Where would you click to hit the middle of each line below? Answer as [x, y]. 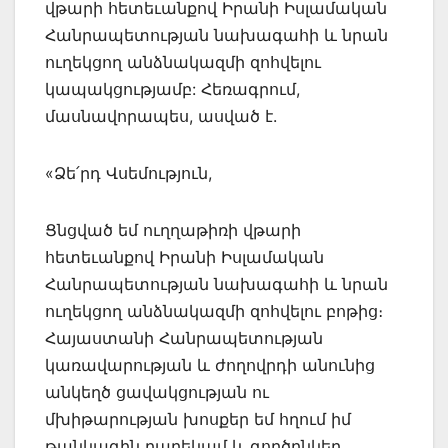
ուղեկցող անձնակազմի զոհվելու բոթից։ [214, 310]
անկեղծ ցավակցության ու [157, 391]
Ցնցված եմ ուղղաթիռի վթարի [173, 229]
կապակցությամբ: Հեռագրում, [172, 88]
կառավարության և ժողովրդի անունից [210, 364]
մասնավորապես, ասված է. [163, 115]
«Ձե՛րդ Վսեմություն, [131, 172]
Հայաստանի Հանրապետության [184, 337]
